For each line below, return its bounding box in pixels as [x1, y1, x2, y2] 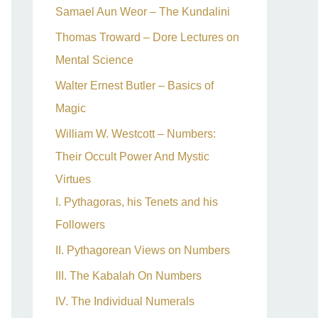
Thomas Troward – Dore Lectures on [55, 31, 239, 43]
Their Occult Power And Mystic [55, 150, 209, 163]
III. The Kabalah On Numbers [55, 270, 202, 282]
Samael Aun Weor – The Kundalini [55, 6, 230, 18]
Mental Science [55, 54, 133, 66]
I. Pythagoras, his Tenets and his [55, 196, 218, 208]
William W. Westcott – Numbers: [55, 128, 216, 140]
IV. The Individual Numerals [55, 295, 194, 307]
